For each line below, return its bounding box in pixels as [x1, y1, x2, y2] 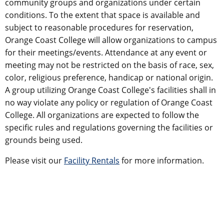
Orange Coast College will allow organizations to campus [5, 34, 217, 45]
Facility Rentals [64, 154, 119, 166]
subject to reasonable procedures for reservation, [5, 21, 193, 33]
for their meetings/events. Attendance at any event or [5, 46, 207, 58]
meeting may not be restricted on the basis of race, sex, [5, 59, 214, 70]
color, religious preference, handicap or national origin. [5, 71, 213, 83]
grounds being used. [5, 134, 82, 145]
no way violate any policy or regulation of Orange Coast [5, 96, 212, 108]
